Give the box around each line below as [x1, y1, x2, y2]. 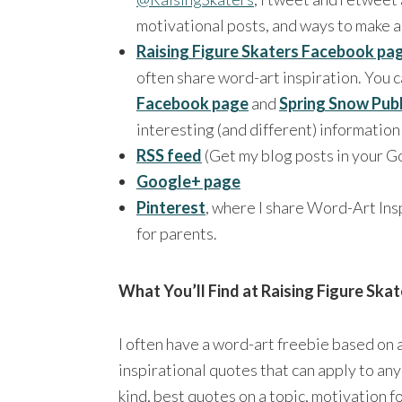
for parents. [136, 223, 217, 243]
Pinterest [136, 197, 205, 217]
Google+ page [136, 170, 240, 191]
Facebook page [136, 92, 249, 113]
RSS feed [136, 144, 202, 165]
